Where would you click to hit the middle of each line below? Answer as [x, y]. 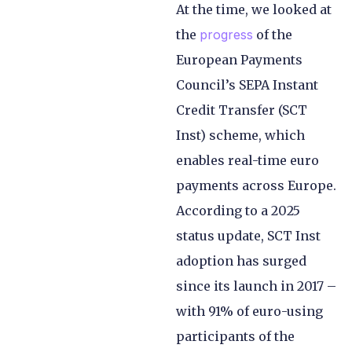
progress [226, 35]
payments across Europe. [256, 186]
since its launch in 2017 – [256, 286]
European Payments [239, 60]
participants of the [235, 337]
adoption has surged [241, 261]
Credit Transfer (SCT [242, 110]
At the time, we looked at [254, 10]
